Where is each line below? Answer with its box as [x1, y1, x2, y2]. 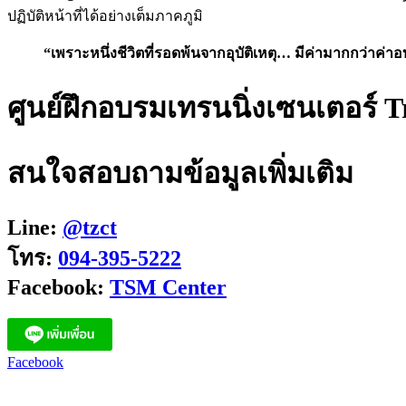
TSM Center [110, 275, 227, 299]
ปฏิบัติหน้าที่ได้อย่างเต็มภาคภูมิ [7, 8, 203, 24]
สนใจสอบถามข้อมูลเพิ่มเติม [7, 157, 353, 190]
